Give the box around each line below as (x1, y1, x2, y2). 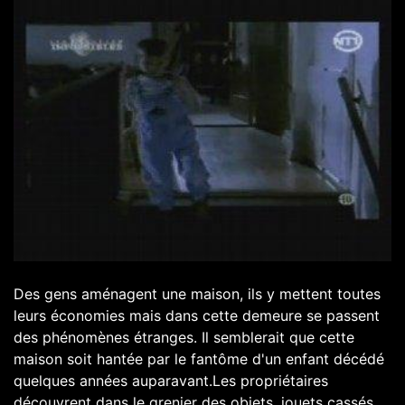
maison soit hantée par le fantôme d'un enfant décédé (14, 349, 384, 368)
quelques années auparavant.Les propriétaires (14, 371, 328, 390)
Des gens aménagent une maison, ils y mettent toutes (14, 284, 381, 303)
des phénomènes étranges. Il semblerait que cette (14, 327, 354, 346)
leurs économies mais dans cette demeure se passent (14, 306, 380, 325)
